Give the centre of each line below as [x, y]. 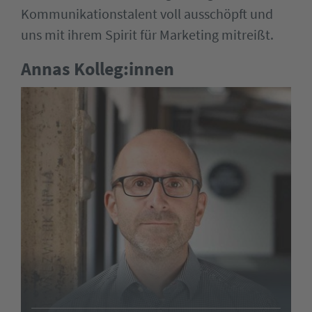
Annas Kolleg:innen [97, 69]
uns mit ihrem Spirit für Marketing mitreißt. [147, 34]
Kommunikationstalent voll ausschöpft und [147, 14]
